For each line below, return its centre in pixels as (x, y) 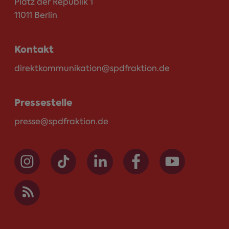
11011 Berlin (36, 15)
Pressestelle (43, 102)
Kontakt (34, 49)
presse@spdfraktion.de (61, 121)
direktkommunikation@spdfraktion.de (92, 68)
